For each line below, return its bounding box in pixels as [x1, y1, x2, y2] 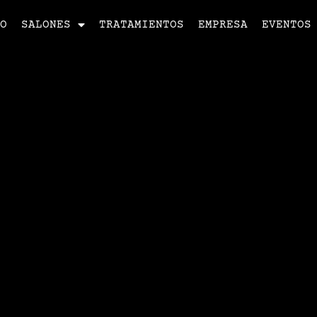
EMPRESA [198, 18, 248, 31]
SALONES [21, 18, 71, 31]
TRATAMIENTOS [99, 18, 185, 31]
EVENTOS [262, 18, 312, 31]
